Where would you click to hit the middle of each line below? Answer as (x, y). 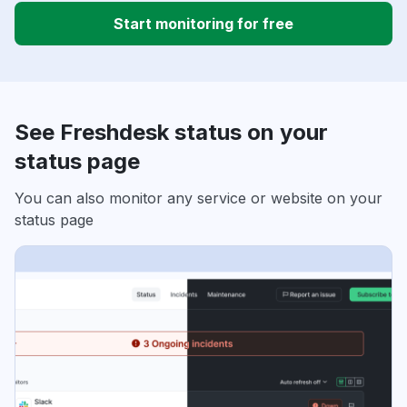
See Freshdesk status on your (171, 133)
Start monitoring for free (203, 24)
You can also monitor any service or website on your (199, 199)
